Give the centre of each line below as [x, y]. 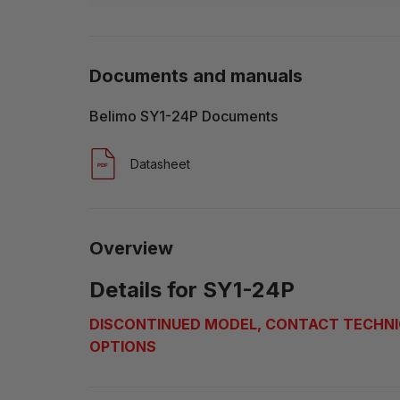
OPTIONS [123, 346]
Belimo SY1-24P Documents [183, 116]
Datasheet [160, 163]
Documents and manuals [196, 75]
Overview [131, 248]
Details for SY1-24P [192, 289]
